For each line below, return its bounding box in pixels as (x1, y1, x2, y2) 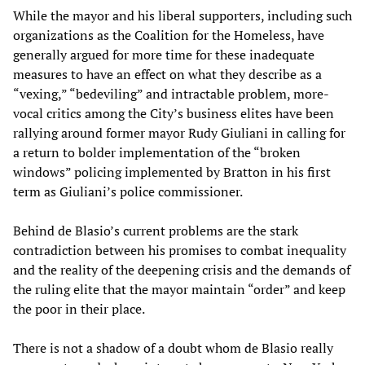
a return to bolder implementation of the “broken (13, 143, 301, 162)
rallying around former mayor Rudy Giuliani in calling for (13, 124, 345, 143)
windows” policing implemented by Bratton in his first (13, 163, 331, 182)
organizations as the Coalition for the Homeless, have (13, 26, 324, 45)
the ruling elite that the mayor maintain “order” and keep (13, 280, 345, 299)
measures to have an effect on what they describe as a (13, 65, 322, 84)
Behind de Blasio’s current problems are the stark (13, 222, 298, 240)
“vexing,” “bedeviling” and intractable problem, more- (13, 85, 329, 103)
